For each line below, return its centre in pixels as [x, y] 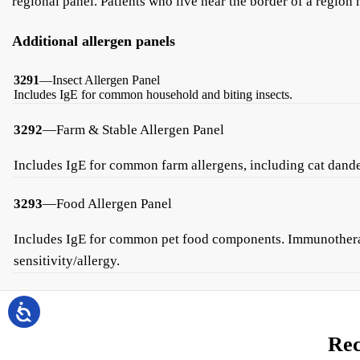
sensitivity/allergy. [67, 261]
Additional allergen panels [94, 41]
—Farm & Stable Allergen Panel [133, 130]
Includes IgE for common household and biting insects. [153, 95]
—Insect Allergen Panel [100, 80]
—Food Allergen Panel [107, 204]
